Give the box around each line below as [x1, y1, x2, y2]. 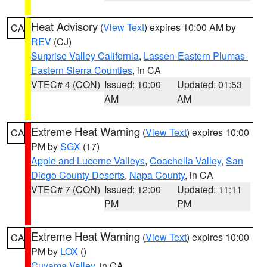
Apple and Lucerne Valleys [31, 154, 145, 167]
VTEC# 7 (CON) [31, 182, 100, 196]
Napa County [129, 168, 185, 182]
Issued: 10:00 [104, 77, 161, 91]
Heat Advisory [31, 18, 98, 34]
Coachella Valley [150, 154, 221, 167]
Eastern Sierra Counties [31, 63, 132, 77]
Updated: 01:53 [177, 77, 243, 91]
